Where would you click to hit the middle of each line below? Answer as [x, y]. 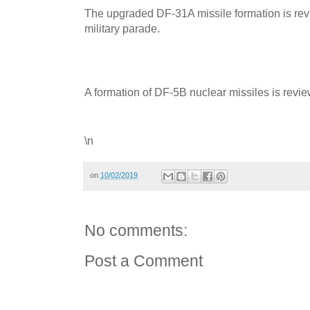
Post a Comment [144, 261]
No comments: [136, 230]
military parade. [122, 28]
